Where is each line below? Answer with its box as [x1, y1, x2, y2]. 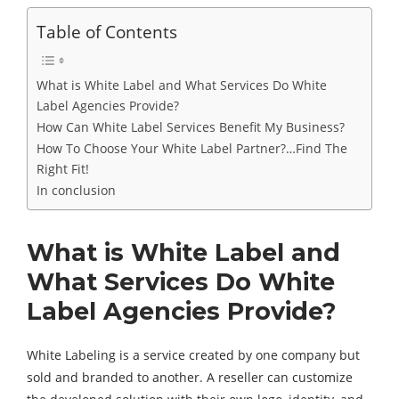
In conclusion [37, 182, 116, 199]
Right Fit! [37, 160, 89, 177]
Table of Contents [37, 20, 177, 44]
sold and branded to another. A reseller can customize [27, 369, 353, 386]
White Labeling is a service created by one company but [27, 346, 360, 363]
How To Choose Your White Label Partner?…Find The [37, 140, 347, 157]
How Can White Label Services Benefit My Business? [37, 118, 345, 135]
